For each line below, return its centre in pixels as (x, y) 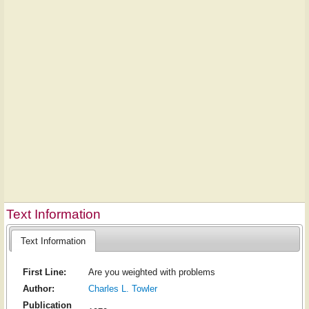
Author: (38, 289)
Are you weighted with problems (151, 272)
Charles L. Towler (122, 289)
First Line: (44, 272)
